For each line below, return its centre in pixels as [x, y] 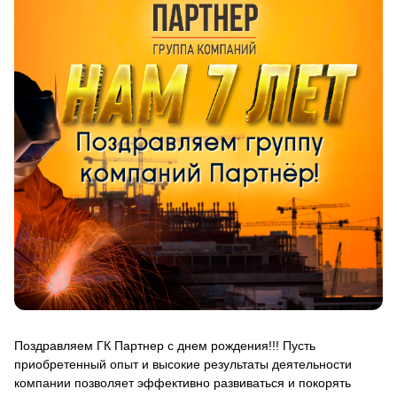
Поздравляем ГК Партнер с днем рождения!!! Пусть [165, 345]
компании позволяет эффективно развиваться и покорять [183, 382]
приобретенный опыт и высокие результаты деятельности [183, 364]
